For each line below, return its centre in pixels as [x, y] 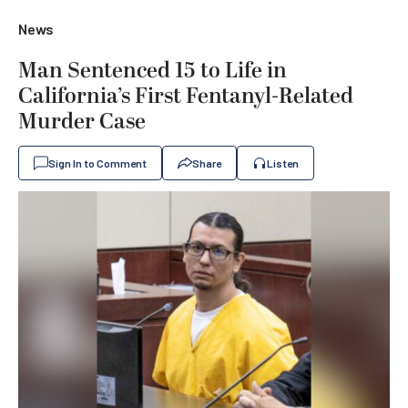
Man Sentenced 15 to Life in [153, 71]
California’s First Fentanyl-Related [186, 97]
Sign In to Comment [97, 163]
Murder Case [82, 122]
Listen [283, 163]
